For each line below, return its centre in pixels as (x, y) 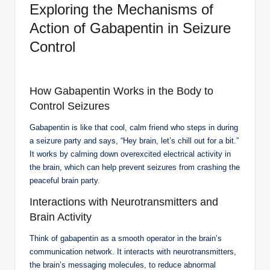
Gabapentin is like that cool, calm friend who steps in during (134, 127)
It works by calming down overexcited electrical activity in (130, 154)
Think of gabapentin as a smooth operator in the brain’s (126, 238)
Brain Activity (61, 217)
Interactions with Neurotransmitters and (124, 202)
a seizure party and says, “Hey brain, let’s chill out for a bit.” (134, 140)
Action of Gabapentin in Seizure (130, 28)
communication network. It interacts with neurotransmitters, (133, 251)
